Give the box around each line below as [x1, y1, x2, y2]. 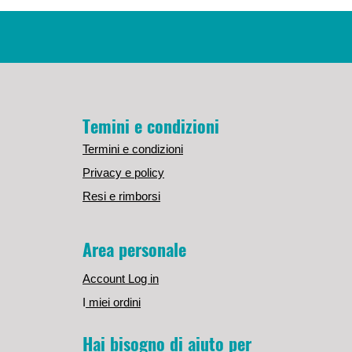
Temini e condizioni [82, 113, 220, 139]
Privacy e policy [82, 166, 165, 180]
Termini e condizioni [82, 142, 184, 156]
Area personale [82, 236, 187, 262]
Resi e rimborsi [82, 189, 161, 203]
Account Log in [82, 272, 159, 286]
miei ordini [86, 295, 141, 310]
